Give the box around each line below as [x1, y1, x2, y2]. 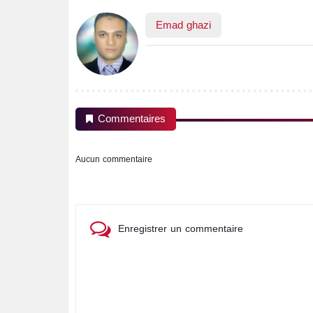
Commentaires [98, 109, 166, 129]
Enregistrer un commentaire [118, 219, 243, 238]
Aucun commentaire [75, 152, 152, 167]
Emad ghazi [156, 15, 211, 35]
